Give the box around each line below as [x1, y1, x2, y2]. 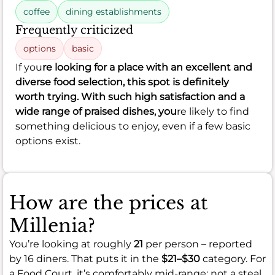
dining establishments [66, 6, 161, 18]
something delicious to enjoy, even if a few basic [15, 120, 250, 133]
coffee [23, 6, 50, 18]
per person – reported [143, 238, 252, 250]
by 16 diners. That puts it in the [9, 253, 161, 265]
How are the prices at [9, 192, 207, 215]
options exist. [15, 135, 80, 147]
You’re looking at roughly [9, 238, 134, 250]
